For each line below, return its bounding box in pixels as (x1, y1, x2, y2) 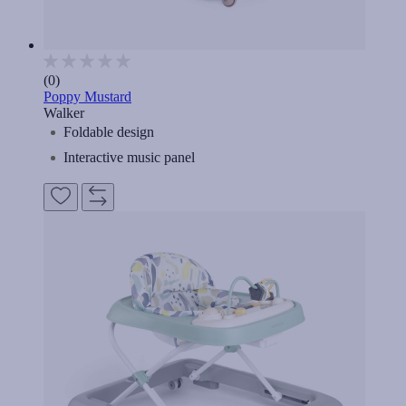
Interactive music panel (63, 150, 195, 166)
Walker (43, 105, 84, 121)
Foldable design (63, 124, 154, 140)
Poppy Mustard (43, 89, 131, 105)
